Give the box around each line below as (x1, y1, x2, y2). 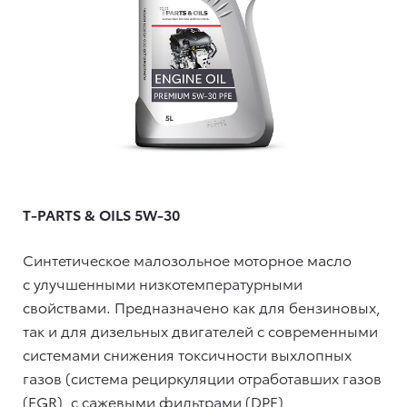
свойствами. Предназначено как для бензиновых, (23, 295, 381, 317)
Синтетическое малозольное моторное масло (23, 248, 352, 270)
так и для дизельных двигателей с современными (23, 319, 378, 341)
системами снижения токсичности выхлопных (23, 342, 352, 364)
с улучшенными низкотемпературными (23, 272, 303, 293)
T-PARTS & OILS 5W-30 (23, 203, 180, 224)
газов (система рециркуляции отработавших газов (23, 366, 382, 388)
